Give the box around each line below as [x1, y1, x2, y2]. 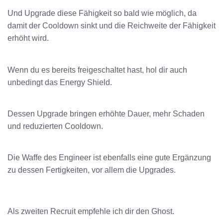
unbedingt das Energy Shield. [7, 78, 112, 87]
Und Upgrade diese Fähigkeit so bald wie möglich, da [7, 9, 197, 18]
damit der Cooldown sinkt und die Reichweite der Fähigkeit [7, 21, 216, 30]
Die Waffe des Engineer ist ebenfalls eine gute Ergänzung [7, 153, 211, 162]
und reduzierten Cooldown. [7, 121, 103, 130]
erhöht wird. [7, 34, 49, 43]
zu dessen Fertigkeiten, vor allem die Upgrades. [7, 166, 176, 175]
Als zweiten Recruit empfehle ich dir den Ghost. [7, 207, 174, 216]
